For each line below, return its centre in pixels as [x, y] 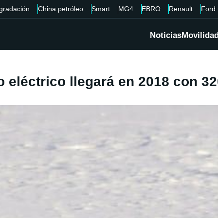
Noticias [166, 36]
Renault [181, 9]
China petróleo [60, 9]
